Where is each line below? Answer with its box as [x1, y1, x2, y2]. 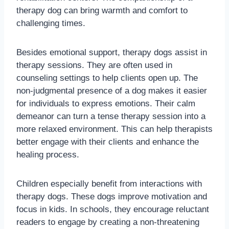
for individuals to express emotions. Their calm [16, 99, 195, 109]
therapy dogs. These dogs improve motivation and [16, 192, 207, 202]
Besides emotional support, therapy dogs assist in [16, 48, 207, 58]
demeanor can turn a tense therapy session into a [16, 111, 205, 122]
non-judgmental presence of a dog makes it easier [16, 86, 207, 96]
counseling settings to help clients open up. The [16, 73, 198, 83]
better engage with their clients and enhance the [16, 137, 199, 147]
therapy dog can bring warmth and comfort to [16, 6, 188, 16]
